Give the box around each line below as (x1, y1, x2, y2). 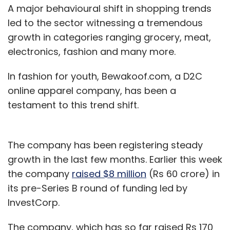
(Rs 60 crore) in (146, 167, 220, 180)
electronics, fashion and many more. (8, 45, 188, 58)
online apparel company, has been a (8, 84, 176, 97)
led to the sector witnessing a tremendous (8, 16, 203, 29)
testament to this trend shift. (8, 99, 141, 111)
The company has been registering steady (8, 139, 203, 151)
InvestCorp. (8, 196, 65, 209)
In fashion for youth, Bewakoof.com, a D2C (8, 70, 202, 83)
